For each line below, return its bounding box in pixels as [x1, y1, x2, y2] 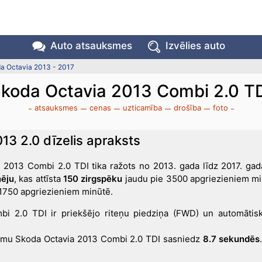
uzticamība [122, 103, 162, 112]
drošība [173, 103, 201, 112]
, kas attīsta [13, 173, 63, 184]
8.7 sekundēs [202, 233, 260, 244]
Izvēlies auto [165, 40, 225, 51]
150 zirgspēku [63, 173, 123, 184]
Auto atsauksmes [50, 40, 132, 51]
